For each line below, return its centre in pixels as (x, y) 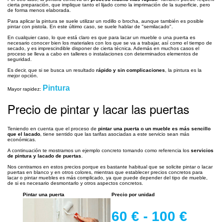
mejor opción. (23, 75)
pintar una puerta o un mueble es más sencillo (154, 128)
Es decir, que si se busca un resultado (52, 70)
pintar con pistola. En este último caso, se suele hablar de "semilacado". (90, 26)
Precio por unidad (133, 194)
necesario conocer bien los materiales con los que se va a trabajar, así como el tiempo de (110, 43)
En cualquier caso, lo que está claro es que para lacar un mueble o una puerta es (101, 37)
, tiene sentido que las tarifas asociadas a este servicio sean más (115, 134)
